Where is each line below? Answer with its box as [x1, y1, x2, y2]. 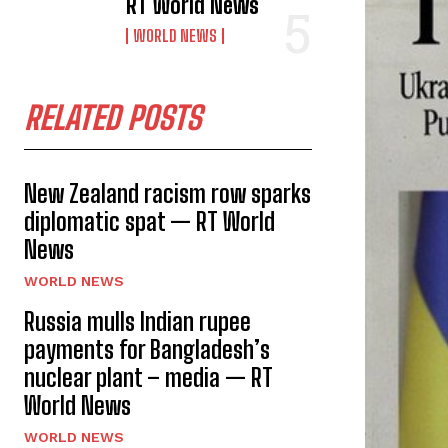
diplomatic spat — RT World [24, 206, 275, 236]
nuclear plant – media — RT [24, 362, 273, 392]
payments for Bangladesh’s [24, 334, 270, 364]
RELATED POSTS [24, 98, 201, 137]
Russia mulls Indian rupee [24, 306, 251, 336]
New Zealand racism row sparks [24, 178, 311, 208]
